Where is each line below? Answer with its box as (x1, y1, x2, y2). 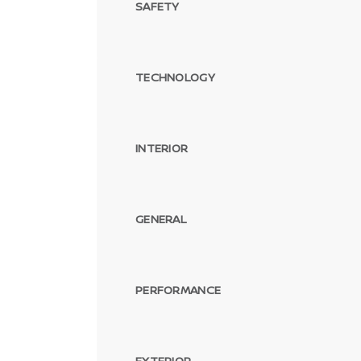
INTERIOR (135, 140, 189, 156)
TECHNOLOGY (135, 69, 215, 85)
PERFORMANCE (135, 282, 222, 297)
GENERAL (135, 211, 186, 226)
